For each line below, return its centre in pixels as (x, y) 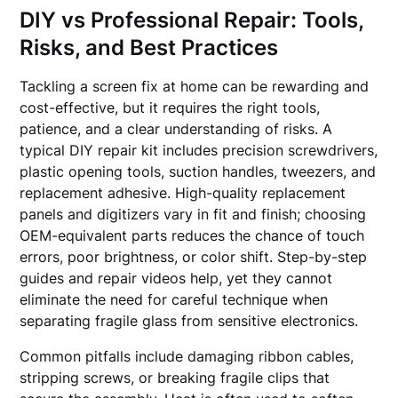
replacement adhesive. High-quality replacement (183, 193)
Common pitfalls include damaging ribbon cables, (187, 356)
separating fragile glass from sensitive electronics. (189, 321)
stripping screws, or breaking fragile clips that (175, 378)
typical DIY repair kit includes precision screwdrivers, (199, 150)
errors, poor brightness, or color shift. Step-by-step (194, 257)
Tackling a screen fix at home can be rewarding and (195, 86)
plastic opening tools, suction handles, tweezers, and (198, 171)
